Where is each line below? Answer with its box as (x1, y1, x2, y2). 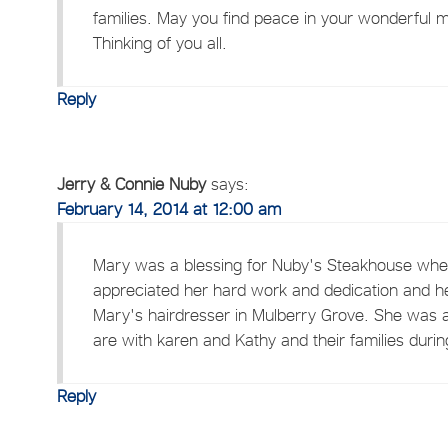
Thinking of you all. (93, 32, 228, 53)
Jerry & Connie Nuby (57, 173, 207, 194)
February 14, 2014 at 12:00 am (57, 198, 282, 219)
